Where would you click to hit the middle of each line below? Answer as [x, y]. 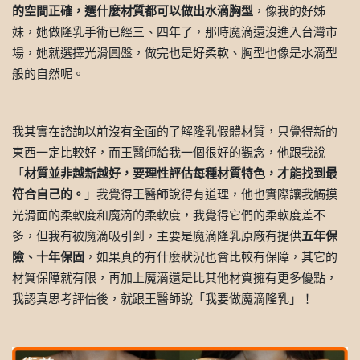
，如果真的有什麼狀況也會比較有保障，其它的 [211, 257]
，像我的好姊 [289, 11]
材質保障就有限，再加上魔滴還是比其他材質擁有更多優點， [175, 278]
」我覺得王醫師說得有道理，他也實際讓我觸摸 [211, 194]
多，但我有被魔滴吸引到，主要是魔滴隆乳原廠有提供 [157, 236]
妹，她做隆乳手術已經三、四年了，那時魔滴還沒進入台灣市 [175, 32]
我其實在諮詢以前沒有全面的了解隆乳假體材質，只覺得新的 [175, 132]
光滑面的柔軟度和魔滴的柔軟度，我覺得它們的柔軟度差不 [169, 215]
